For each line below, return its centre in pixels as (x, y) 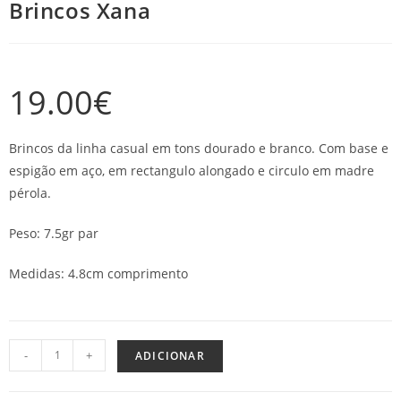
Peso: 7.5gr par (54, 233)
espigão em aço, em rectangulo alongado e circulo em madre (192, 170)
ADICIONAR (170, 355)
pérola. (30, 192)
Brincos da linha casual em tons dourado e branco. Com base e (199, 148)
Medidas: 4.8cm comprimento (98, 273)
